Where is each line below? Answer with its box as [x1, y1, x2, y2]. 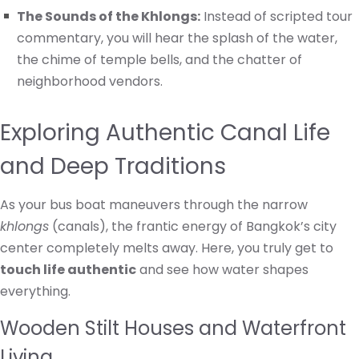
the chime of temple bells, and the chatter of [17, 50, 302, 70]
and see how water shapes [136, 260, 309, 280]
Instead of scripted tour [200, 7, 353, 26]
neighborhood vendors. [17, 72, 163, 91]
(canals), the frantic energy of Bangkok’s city [49, 217, 337, 236]
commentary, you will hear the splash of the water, [17, 29, 337, 48]
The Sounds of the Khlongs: [17, 7, 200, 26]
